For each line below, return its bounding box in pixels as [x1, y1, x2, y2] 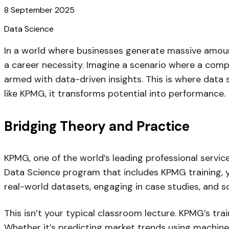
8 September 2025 [4, 5, 75, 16]
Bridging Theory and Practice [4, 118, 190, 135]
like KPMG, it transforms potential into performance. [4, 87, 225, 100]
